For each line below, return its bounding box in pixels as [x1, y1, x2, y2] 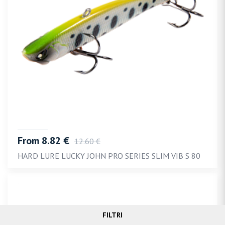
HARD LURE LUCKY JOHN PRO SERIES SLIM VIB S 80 [18, 151, 200, 161]
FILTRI [102, 210, 123, 219]
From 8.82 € [18, 134, 72, 147]
